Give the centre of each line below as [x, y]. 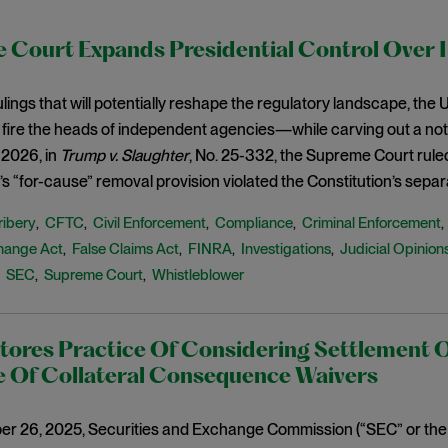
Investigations [285, 249]
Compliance [253, 223]
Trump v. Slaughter [124, 155]
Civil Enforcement [149, 223]
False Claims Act [125, 249]
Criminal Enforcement [371, 223]
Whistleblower [197, 275]
